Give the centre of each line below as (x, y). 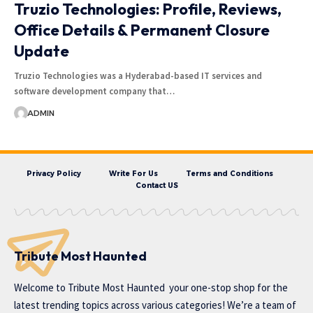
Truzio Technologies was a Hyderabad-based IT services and (138, 75)
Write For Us (133, 173)
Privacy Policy (53, 173)
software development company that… (94, 91)
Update (42, 51)
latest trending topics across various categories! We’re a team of (155, 305)
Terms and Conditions (229, 173)
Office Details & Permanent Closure (142, 30)
